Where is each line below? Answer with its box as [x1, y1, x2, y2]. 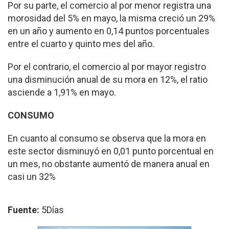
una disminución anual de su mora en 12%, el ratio [8, 74, 208, 85]
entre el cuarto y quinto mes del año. [8, 38, 154, 49]
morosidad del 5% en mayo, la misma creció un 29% [8, 13, 215, 24]
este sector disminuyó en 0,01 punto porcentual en [8, 146, 214, 156]
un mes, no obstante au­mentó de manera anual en [8, 158, 210, 169]
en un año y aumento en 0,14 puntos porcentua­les [8, 26, 210, 36]
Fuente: [8, 204, 41, 215]
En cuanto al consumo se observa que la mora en [8, 133, 206, 144]
